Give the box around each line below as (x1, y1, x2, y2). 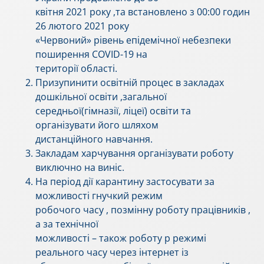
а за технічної (35, 217, 98, 231)
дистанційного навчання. (35, 133, 153, 146)
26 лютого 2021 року (35, 19, 129, 33)
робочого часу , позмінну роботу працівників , (35, 203, 250, 217)
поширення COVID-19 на (35, 48, 147, 61)
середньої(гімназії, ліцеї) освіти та (35, 104, 191, 118)
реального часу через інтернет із (35, 246, 189, 259)
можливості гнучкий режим (35, 189, 163, 203)
